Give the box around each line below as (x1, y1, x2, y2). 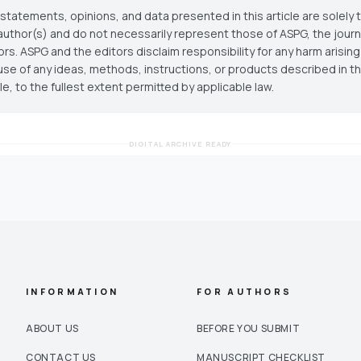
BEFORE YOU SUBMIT (197, 322, 301, 335)
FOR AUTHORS (197, 285, 293, 297)
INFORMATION (26, 285, 119, 297)
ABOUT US (26, 322, 79, 335)
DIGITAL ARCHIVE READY (129, 139, 232, 149)
